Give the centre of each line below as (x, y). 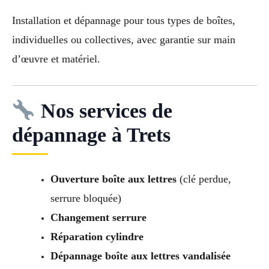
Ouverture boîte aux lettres (113, 179)
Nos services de (104, 111)
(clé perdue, (204, 179)
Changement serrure (98, 218)
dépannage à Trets (91, 135)
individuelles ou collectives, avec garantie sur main (124, 39)
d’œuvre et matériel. (56, 59)
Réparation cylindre (97, 237)
